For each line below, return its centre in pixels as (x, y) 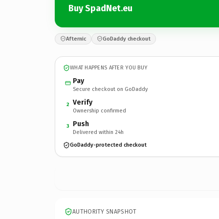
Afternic (76, 39)
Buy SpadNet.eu (100, 8)
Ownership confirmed (99, 110)
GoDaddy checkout (127, 39)
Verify (83, 102)
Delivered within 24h (98, 132)
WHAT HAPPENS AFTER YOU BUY (109, 68)
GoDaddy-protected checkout (108, 145)
